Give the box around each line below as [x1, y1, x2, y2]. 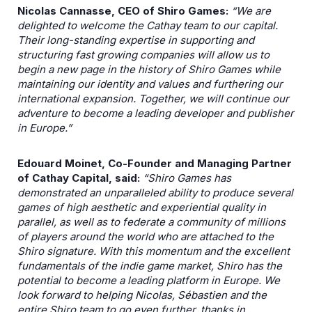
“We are [231, 4, 271, 17]
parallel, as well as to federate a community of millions [17, 215, 286, 228]
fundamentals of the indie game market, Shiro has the [17, 259, 282, 272]
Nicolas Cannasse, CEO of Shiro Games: [17, 4, 231, 17]
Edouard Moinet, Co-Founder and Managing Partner [17, 157, 292, 170]
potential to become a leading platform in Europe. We [17, 274, 280, 287]
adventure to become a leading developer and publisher [17, 107, 294, 120]
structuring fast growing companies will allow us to [17, 48, 270, 61]
